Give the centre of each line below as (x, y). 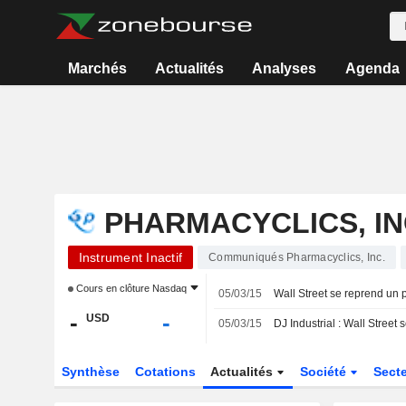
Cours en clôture (112, 288)
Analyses (285, 68)
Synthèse (90, 372)
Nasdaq (169, 288)
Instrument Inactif (130, 257)
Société (325, 372)
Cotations (165, 372)
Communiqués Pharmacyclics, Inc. (297, 257)
